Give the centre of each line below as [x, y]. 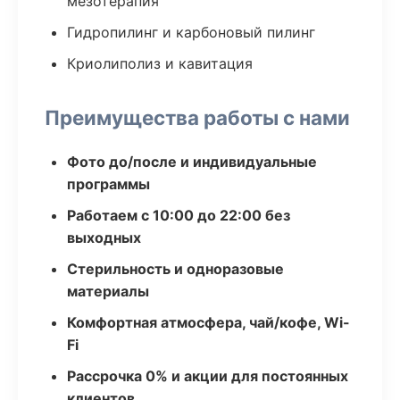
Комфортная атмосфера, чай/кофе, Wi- [208, 322]
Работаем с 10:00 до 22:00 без [179, 215]
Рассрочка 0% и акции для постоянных [208, 376]
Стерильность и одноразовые [175, 269]
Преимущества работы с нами [197, 117]
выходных [104, 237]
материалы [108, 291]
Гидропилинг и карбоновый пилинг [191, 32]
